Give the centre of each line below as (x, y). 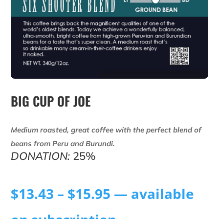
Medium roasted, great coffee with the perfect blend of (106, 130)
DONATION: (41, 156)
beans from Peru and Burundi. (63, 144)
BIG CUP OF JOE (51, 101)
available (161, 194)
